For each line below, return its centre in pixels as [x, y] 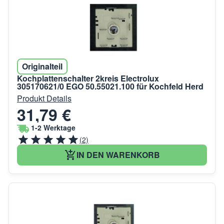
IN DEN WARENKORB [118, 154]
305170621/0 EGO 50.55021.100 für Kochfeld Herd [110, 86]
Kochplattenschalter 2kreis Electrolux [88, 78]
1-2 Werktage [53, 128]
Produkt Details [44, 98]
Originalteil [42, 66]
